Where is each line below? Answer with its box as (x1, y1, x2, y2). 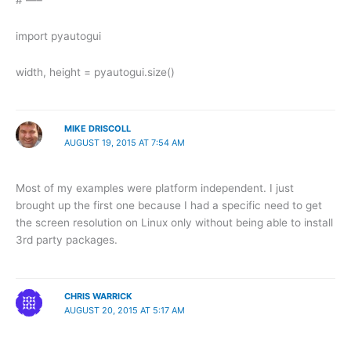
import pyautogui (16, 29, 101, 42)
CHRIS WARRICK (63, 291, 132, 302)
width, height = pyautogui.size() (16, 65, 175, 78)
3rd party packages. (16, 233, 118, 247)
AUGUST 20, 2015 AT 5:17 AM (63, 305, 185, 317)
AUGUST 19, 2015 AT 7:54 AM (63, 136, 185, 148)
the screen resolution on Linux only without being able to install (16, 216, 333, 230)
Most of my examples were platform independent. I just (16, 182, 294, 195)
